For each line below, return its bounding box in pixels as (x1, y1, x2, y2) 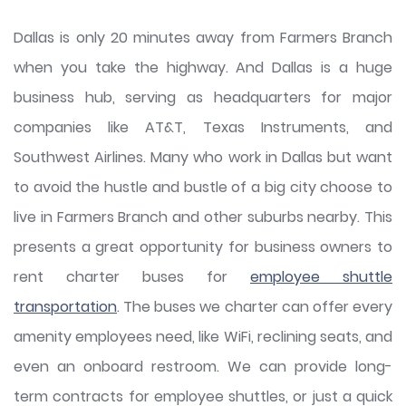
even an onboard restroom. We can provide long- (14, 356, 392, 378)
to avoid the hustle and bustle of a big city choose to (14, 177, 392, 198)
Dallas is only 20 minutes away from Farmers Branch (14, 27, 392, 49)
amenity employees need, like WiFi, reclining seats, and (14, 326, 392, 348)
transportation (14, 296, 117, 318)
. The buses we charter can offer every (117, 296, 392, 318)
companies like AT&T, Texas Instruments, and (14, 117, 392, 139)
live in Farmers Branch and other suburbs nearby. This (14, 207, 392, 228)
